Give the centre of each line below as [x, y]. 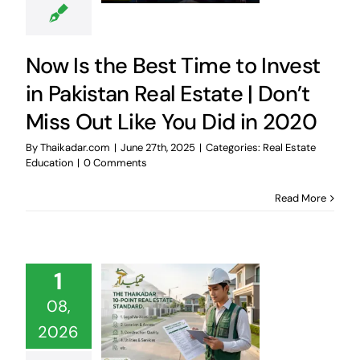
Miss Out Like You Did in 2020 [171, 121]
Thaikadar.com [75, 147]
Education [49, 162]
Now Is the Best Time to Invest [173, 65]
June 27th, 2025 [157, 147]
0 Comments [115, 162]
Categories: [234, 147]
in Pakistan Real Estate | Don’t [168, 93]
